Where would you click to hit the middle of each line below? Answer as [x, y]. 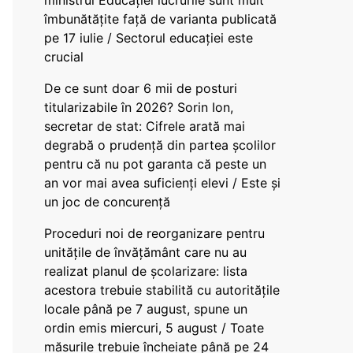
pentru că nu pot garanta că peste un [155, 164]
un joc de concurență [107, 202]
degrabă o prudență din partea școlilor [160, 145]
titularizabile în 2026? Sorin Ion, [139, 107]
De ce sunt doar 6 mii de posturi [141, 88]
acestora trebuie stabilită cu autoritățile [162, 290]
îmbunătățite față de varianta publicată [160, 19]
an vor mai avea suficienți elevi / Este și [162, 183]
